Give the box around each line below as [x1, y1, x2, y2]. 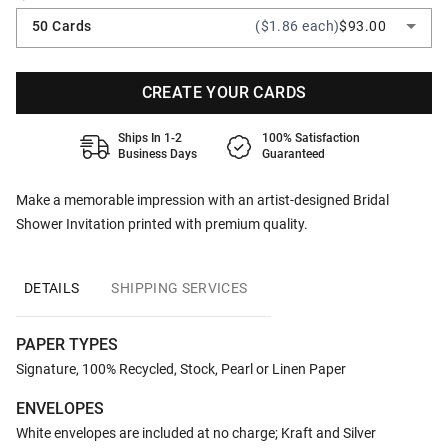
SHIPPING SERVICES [111, 280, 248, 296]
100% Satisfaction [262, 131, 360, 145]
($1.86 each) [255, 18, 340, 34]
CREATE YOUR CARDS [141, 83, 307, 102]
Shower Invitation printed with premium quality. [16, 216, 308, 232]
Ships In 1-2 [118, 131, 182, 145]
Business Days [118, 147, 197, 161]
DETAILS [24, 280, 80, 296]
